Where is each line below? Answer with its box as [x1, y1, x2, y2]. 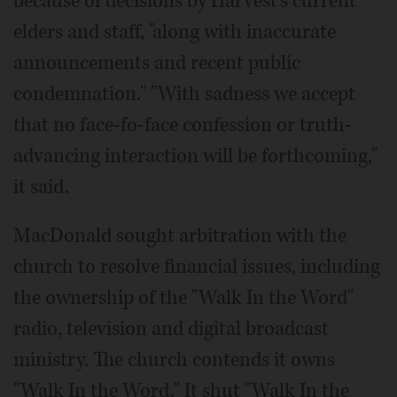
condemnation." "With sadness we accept [13, 80, 355, 107]
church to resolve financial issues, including [13, 253, 380, 280]
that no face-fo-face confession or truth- [13, 111, 352, 138]
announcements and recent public [13, 49, 300, 76]
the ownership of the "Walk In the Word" [13, 284, 354, 311]
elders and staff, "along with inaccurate [13, 18, 336, 45]
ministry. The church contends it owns [13, 346, 335, 373]
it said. [13, 173, 69, 200]
